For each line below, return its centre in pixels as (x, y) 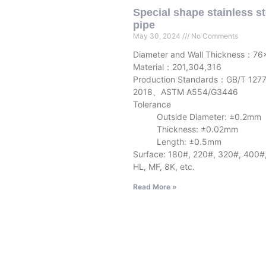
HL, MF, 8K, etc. (164, 167)
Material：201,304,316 (177, 67)
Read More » (155, 187)
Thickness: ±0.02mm (186, 129)
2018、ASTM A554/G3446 (186, 92)
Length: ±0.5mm (177, 142)
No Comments (214, 36)
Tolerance (152, 104)
